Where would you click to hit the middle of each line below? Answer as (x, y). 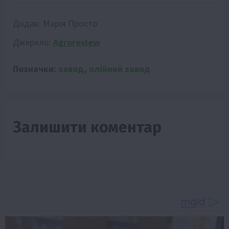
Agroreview (77, 42)
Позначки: (36, 68)
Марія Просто (70, 23)
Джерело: (33, 42)
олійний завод (120, 68)
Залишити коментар (87, 127)
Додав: (28, 23)
